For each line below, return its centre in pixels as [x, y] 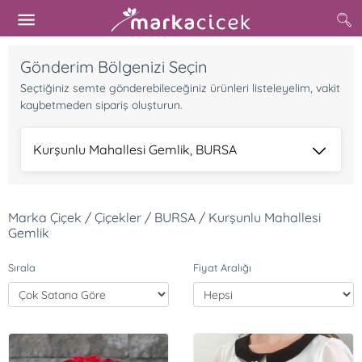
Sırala [22, 267]
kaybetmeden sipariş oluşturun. [101, 105]
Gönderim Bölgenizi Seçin [114, 67]
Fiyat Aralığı [222, 267]
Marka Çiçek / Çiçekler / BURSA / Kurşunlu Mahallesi [164, 217]
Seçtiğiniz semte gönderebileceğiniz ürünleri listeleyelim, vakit [180, 88]
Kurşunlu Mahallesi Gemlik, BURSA [135, 149]
